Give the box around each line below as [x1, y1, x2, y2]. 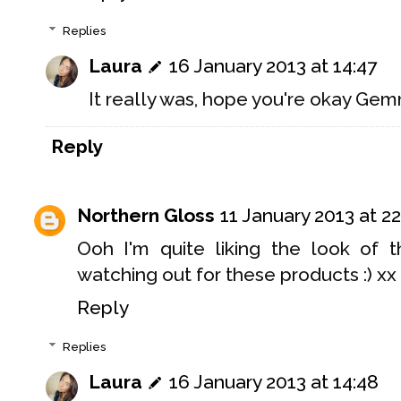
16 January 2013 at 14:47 [169, 55, 377, 78]
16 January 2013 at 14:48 [169, 371, 379, 394]
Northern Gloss [77, 204, 215, 227]
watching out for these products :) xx [77, 263, 397, 286]
